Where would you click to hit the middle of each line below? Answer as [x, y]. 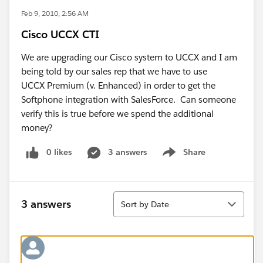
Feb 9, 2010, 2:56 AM [55, 13]
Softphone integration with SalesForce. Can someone [129, 100]
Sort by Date [145, 204]
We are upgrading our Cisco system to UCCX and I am [129, 57]
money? [37, 128]
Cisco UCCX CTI [60, 34]
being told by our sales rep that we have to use [114, 71]
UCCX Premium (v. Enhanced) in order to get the [118, 85]
